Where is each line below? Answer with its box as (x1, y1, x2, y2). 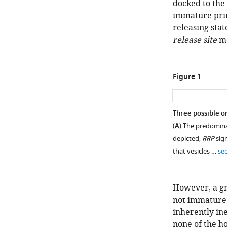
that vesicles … (172, 146, 218, 156)
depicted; (172, 134, 202, 143)
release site (172, 34, 217, 46)
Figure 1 (172, 71, 201, 83)
